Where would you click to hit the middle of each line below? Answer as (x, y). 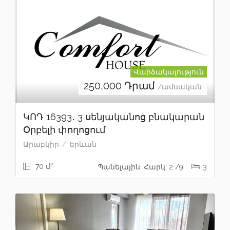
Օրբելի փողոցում (64, 130)
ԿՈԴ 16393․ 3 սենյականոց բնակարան (114, 117)
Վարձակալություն (169, 72)
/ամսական (180, 87)
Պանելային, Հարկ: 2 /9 (141, 167)
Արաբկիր (41, 145)
